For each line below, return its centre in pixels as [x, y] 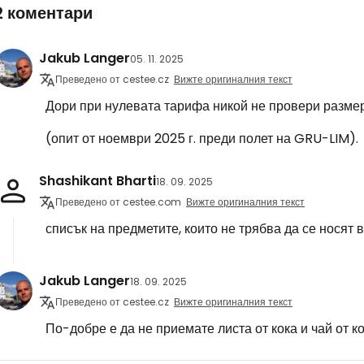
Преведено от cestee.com [118, 202]
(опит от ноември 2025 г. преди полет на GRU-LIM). [202, 139]
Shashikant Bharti [97, 181]
